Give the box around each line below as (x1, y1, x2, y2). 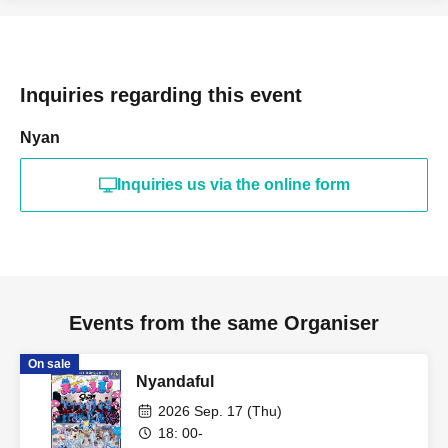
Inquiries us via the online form (116, 176, 350, 194)
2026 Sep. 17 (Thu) (158, 403, 282, 420)
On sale (28, 357, 71, 372)
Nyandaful (136, 373, 214, 391)
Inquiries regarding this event (20, 84, 302, 107)
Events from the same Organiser (69, 312, 379, 335)
